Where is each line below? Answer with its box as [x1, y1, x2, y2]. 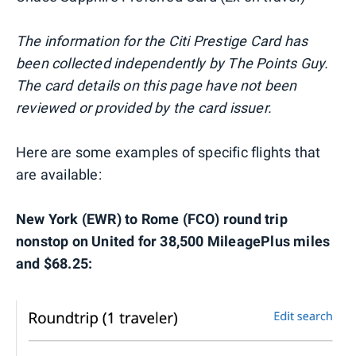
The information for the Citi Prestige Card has [16, 32, 308, 49]
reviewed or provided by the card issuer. [16, 99, 273, 116]
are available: [16, 165, 102, 183]
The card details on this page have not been [16, 76, 297, 94]
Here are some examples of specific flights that [16, 143, 321, 161]
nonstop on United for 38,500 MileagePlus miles [16, 232, 331, 250]
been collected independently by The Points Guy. [16, 54, 329, 72]
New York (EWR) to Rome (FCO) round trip [16, 210, 288, 227]
